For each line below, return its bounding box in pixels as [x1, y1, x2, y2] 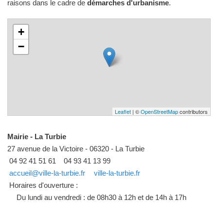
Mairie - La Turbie [7, 132, 66, 141]
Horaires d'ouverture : [7, 181, 78, 189]
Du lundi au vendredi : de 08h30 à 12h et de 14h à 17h [17, 193, 186, 201]
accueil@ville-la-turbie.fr [9, 168, 85, 177]
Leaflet [115, 107, 131, 115]
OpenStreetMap [141, 107, 178, 115]
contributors [178, 107, 208, 115]
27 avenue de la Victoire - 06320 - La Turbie [7, 144, 145, 153]
